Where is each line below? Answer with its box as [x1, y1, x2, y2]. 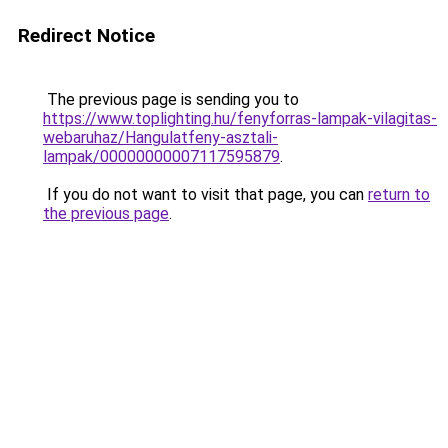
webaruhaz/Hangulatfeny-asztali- [43, 128, 278, 147]
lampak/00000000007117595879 [43, 147, 280, 166]
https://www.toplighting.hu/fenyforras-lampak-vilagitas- [43, 109, 437, 128]
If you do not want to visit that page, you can [43, 185, 368, 204]
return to [368, 185, 430, 204]
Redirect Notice [18, 24, 155, 47]
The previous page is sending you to [43, 90, 299, 109]
